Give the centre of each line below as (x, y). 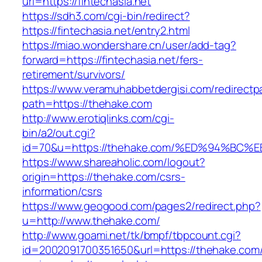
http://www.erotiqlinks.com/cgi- (98, 118)
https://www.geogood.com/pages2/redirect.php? (142, 206)
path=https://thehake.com (87, 104)
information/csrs (62, 192)
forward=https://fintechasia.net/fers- (113, 60)
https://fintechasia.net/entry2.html (106, 31)
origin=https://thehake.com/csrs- (104, 177)
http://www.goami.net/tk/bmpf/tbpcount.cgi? (132, 235)
